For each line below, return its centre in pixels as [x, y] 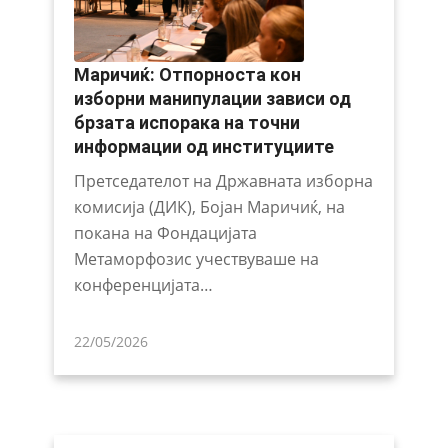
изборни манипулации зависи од [212, 98]
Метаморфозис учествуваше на [196, 258]
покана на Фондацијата [165, 232]
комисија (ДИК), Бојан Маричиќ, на [209, 206]
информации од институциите [203, 146]
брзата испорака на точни [186, 122]
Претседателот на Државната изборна [223, 180]
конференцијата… [143, 284]
